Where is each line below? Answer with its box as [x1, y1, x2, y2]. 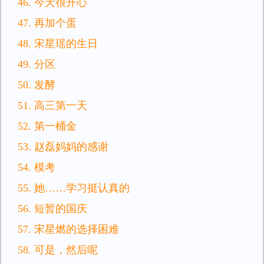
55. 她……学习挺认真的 [18, 182, 130, 194]
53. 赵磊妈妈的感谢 [18, 141, 108, 153]
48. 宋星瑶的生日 [18, 38, 98, 49]
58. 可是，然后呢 [18, 244, 98, 256]
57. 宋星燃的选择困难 [18, 223, 119, 235]
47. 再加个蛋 [18, 17, 77, 29]
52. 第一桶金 [18, 120, 77, 132]
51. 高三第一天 [18, 100, 87, 111]
